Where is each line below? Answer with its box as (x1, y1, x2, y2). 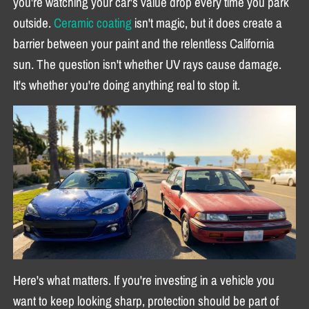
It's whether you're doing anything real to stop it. (13, 77, 241, 92)
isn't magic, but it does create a (132, 14, 283, 30)
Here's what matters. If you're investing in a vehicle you (13, 272, 275, 288)
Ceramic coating (54, 14, 132, 30)
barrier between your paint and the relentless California (13, 35, 275, 51)
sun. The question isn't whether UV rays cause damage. (13, 56, 282, 72)
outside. (13, 14, 54, 30)
